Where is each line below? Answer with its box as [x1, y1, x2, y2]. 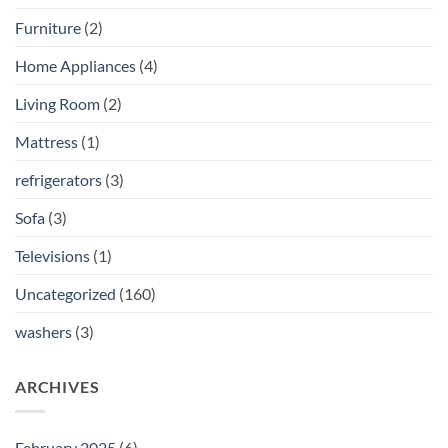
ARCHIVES [15, 377, 100, 397]
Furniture [15, 18, 81, 38]
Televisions [15, 246, 90, 266]
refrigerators [15, 170, 102, 190]
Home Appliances [15, 56, 136, 76]
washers [15, 322, 72, 342]
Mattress [15, 132, 78, 152]
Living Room [15, 94, 100, 114]
